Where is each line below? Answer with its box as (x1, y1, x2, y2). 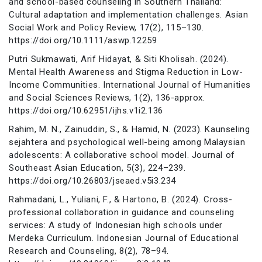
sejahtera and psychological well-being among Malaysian (9, 136, 246, 147)
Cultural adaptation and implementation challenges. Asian (9, 9, 249, 20)
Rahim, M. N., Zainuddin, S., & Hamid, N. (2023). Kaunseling (9, 123, 250, 135)
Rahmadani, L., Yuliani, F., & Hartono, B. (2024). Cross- (9, 194, 233, 205)
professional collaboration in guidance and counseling (9, 206, 235, 218)
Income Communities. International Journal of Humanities (9, 79, 251, 90)
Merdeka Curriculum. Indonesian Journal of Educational (9, 232, 239, 243)
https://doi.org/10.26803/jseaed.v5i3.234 (9, 175, 177, 186)
